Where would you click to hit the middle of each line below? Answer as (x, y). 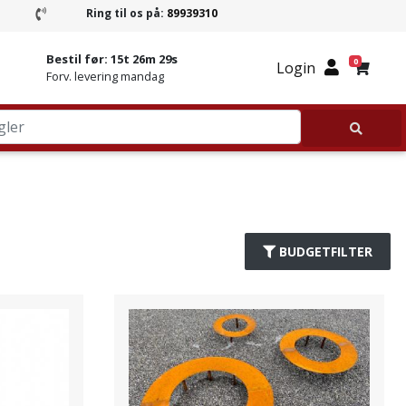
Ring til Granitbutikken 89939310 (144, 13)
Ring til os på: (127, 13)
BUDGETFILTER (326, 251)
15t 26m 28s (144, 59)
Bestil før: (78, 59)
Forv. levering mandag (105, 76)
